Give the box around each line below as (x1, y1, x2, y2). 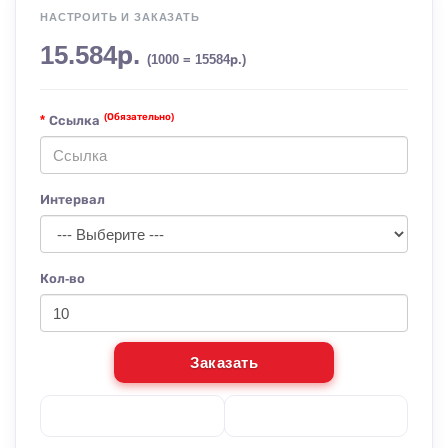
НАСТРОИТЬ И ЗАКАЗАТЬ (40, 11, 200, 23)
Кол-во (40, 271, 85, 286)
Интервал (40, 192, 105, 207)
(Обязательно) (104, 111, 174, 123)
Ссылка (49, 113, 104, 128)
